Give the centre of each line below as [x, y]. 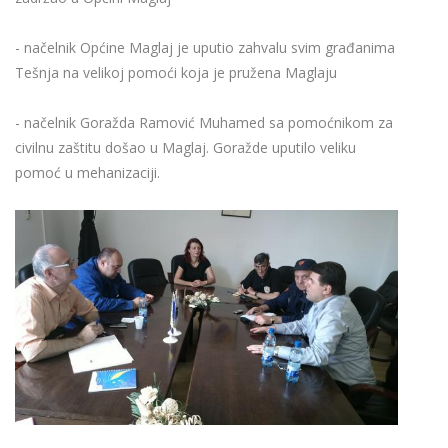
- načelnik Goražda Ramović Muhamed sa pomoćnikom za [204, 123]
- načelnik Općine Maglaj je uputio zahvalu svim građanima [205, 48]
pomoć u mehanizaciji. [87, 173]
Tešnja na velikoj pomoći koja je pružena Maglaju [176, 73]
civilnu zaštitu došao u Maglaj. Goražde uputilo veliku [185, 148]
